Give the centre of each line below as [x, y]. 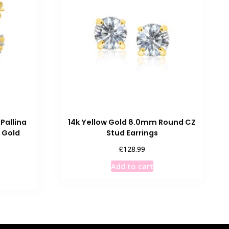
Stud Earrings [132, 133]
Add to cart [132, 166]
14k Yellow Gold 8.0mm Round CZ [132, 122]
